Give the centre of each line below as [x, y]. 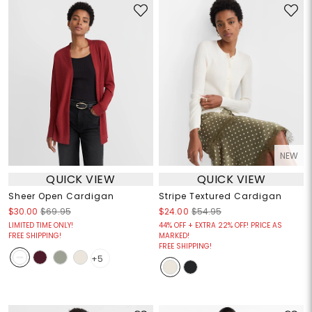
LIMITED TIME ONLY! [40, 226]
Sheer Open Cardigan [61, 196]
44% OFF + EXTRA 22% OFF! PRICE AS [220, 226]
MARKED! [174, 236]
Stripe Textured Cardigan [220, 196]
